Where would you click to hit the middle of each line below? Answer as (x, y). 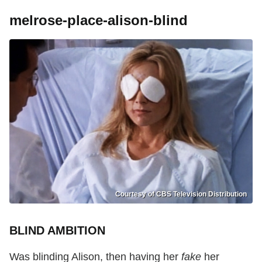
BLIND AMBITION (57, 231)
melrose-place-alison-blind (99, 20)
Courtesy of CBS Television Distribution (181, 194)
